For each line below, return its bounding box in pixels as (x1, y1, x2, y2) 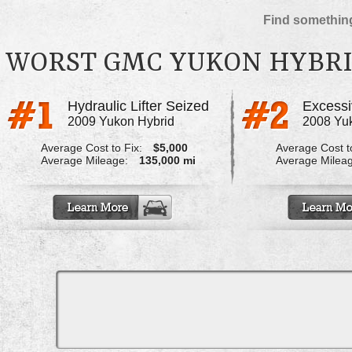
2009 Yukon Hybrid (67, 115, 174, 129)
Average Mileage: (40, 154, 128, 167)
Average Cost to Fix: (40, 141, 142, 155)
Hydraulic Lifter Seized (67, 98, 209, 115)
